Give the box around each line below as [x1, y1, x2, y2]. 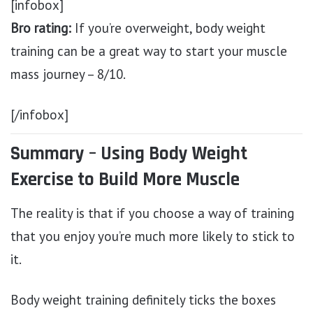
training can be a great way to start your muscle [10, 42, 287, 59]
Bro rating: [10, 19, 71, 36]
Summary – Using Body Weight [10, 141, 247, 166]
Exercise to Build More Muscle [10, 167, 240, 191]
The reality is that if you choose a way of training [10, 205, 294, 222]
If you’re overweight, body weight [71, 19, 265, 36]
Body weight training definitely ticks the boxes [10, 291, 276, 309]
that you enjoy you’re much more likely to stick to [10, 228, 295, 245]
